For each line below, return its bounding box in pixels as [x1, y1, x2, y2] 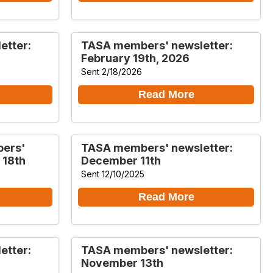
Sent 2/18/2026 [81, 66, 142, 77]
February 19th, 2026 [81, 51, 190, 65]
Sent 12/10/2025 [81, 168, 144, 179]
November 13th [81, 256, 163, 269]
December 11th [81, 154, 161, 167]
